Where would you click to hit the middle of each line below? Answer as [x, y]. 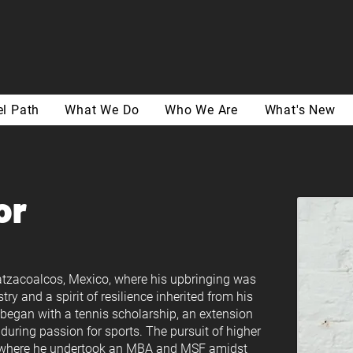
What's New [300, 110]
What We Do [102, 110]
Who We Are [202, 110]
